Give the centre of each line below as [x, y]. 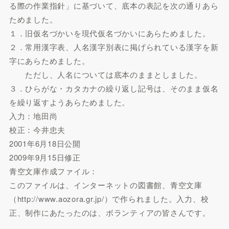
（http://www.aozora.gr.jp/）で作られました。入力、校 [109, 198]
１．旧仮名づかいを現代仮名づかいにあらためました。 [110, 33]
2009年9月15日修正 [45, 157]
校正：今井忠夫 [37, 129]
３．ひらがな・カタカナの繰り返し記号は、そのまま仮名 [114, 88]
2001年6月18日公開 [45, 143]
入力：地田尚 [33, 116]
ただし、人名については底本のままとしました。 [106, 74]
